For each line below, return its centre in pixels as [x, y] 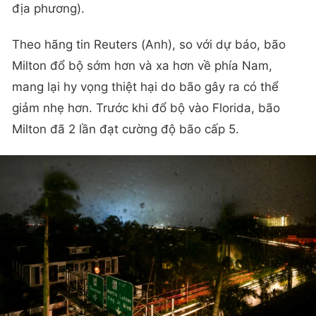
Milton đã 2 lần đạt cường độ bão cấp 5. [126, 129]
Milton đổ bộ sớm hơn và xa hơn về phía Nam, [142, 66]
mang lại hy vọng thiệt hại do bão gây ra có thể [145, 87]
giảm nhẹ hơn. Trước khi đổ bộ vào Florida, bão [146, 108]
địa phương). [48, 9]
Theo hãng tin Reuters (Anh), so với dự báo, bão [149, 45]
